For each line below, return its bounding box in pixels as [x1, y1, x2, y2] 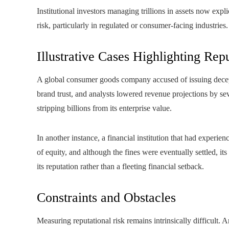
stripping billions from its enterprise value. [37, 104, 172, 112]
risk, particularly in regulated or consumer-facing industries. [37, 21, 228, 30]
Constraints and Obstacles [37, 190, 176, 205]
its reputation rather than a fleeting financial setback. [37, 162, 204, 171]
